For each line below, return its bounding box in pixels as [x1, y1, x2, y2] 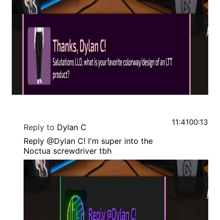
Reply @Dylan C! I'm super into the [24, 136, 153, 146]
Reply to [24, 122, 55, 133]
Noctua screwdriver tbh [24, 146, 111, 156]
